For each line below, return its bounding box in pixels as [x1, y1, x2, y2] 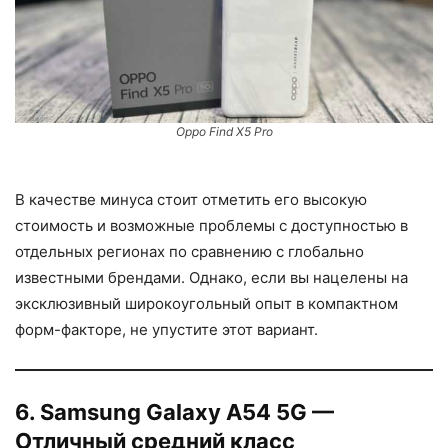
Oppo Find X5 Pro [175, 123, 273, 139]
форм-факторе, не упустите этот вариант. [15, 319, 318, 339]
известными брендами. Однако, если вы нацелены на [15, 267, 408, 287]
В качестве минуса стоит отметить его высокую [15, 189, 367, 209]
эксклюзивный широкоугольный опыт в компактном [15, 293, 398, 313]
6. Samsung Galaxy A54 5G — [15, 398, 334, 425]
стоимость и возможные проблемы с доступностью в [15, 215, 408, 235]
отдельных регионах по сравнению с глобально [15, 241, 364, 261]
